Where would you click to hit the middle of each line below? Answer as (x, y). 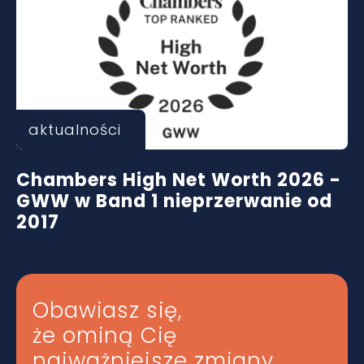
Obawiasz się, (108, 310)
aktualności (75, 130)
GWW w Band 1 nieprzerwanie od (174, 201)
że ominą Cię (105, 336)
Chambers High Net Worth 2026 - (179, 180)
